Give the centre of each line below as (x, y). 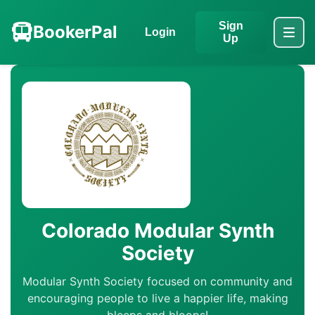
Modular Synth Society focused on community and (157, 281)
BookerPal (75, 32)
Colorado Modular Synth (157, 231)
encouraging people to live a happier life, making (157, 298)
